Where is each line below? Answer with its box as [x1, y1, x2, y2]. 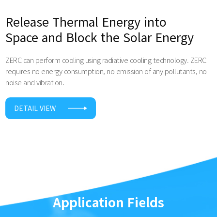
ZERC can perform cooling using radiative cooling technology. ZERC [5, 54, 206, 65]
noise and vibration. [5, 77, 64, 87]
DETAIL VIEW [14, 103, 56, 113]
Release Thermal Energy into [5, 12, 167, 30]
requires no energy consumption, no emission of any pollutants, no [5, 65, 207, 76]
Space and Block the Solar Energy [5, 28, 194, 46]
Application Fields [53, 192, 164, 211]
